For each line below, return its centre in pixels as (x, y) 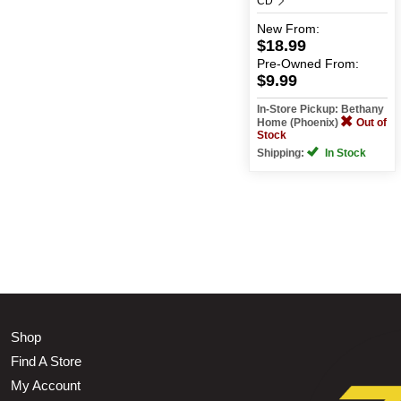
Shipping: (282, 153)
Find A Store (46, 361)
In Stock (344, 153)
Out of (371, 122)
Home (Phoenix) (299, 122)
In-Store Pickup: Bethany (320, 109)
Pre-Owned (289, 63)
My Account (46, 385)
